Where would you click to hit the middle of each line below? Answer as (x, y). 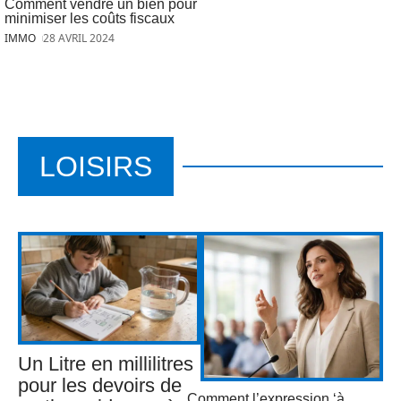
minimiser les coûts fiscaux (90, 18)
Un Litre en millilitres (106, 364)
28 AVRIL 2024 (79, 38)
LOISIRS (96, 166)
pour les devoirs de (100, 386)
